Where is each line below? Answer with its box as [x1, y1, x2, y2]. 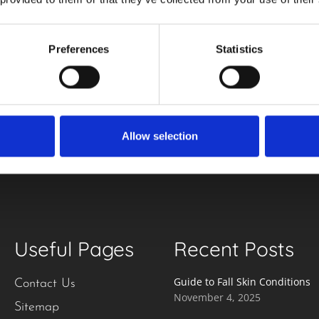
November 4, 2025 [174, 291, 261, 305]
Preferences [48, 42, 110, 55]
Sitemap [14, 300, 59, 315]
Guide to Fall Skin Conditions [174, 275, 310, 289]
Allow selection [121, 130, 198, 142]
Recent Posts [174, 236, 294, 262]
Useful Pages [14, 236, 134, 262]
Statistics [216, 42, 263, 55]
